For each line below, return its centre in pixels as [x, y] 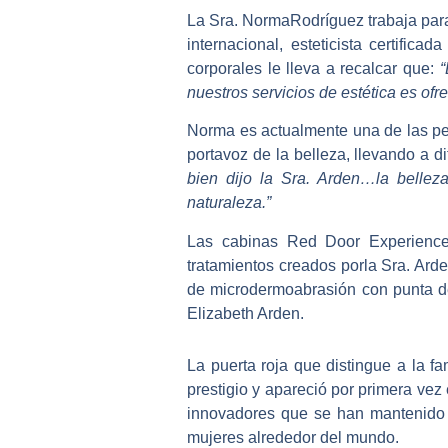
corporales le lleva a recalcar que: [313, 68]
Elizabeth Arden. [245, 313]
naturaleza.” [229, 203]
